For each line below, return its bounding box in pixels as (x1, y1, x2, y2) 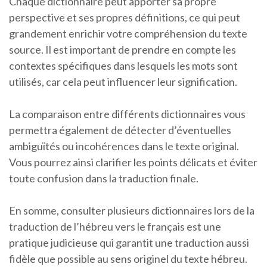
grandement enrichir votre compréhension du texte (9, 27, 247, 41)
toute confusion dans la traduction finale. (9, 172, 198, 185)
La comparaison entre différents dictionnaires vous (9, 107, 246, 121)
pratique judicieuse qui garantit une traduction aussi (9, 236, 249, 250)
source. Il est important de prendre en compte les (9, 43, 236, 57)
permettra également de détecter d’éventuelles (9, 123, 231, 137)
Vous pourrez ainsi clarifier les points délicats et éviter (9, 156, 257, 169)
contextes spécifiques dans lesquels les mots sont (9, 59, 238, 73)
